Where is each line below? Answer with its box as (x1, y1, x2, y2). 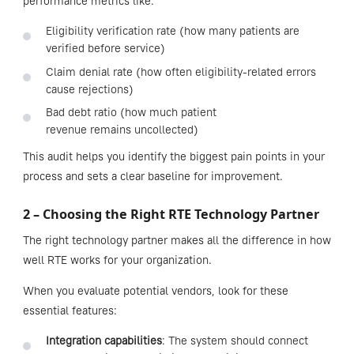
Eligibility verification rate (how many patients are (45, 24, 299, 39)
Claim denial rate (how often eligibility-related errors (45, 64, 316, 79)
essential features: (22, 303, 117, 318)
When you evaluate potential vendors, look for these (22, 283, 288, 298)
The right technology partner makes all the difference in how (22, 232, 331, 247)
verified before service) (45, 41, 165, 56)
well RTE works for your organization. (22, 252, 215, 267)
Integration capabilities (45, 333, 162, 348)
